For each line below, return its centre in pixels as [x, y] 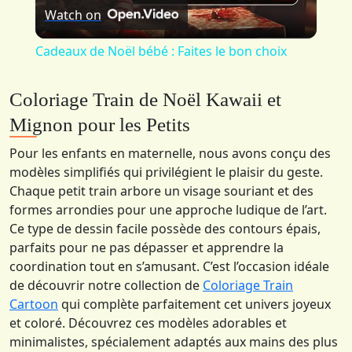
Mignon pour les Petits [100, 125]
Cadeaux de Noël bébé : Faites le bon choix [161, 51]
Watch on [73, 15]
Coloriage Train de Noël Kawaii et [145, 100]
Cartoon [34, 304]
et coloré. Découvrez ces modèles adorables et [148, 323]
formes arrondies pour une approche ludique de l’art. [168, 210]
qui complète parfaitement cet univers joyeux [194, 304]
